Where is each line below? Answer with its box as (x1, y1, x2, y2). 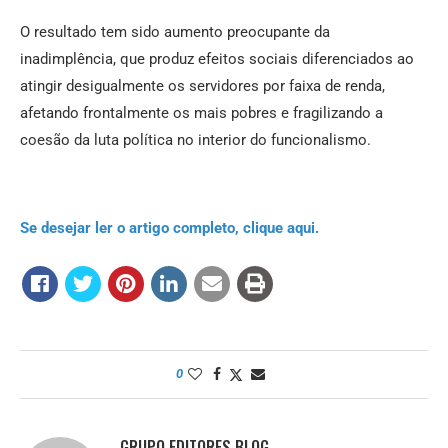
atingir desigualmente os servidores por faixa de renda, (20, 77, 385, 96)
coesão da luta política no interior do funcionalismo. (20, 131, 371, 150)
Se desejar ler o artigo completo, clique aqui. (20, 219, 319, 238)
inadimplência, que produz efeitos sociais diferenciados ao (20, 50, 414, 69)
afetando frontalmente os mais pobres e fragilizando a (20, 104, 383, 123)
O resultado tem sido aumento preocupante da (20, 23, 330, 42)
